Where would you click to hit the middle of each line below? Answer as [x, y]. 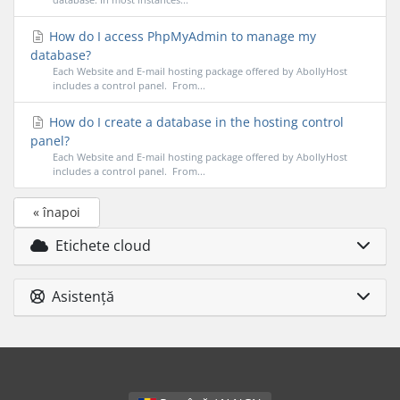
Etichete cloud [99, 246]
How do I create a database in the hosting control [195, 121]
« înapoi [57, 212]
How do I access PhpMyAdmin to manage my [181, 36]
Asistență [79, 296]
